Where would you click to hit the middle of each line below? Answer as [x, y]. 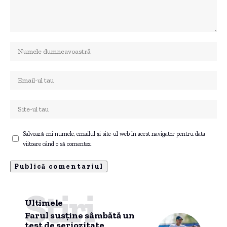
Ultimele [44, 202]
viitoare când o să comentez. [58, 144]
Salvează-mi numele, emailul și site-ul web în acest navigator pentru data [114, 134]
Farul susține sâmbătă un [80, 215]
